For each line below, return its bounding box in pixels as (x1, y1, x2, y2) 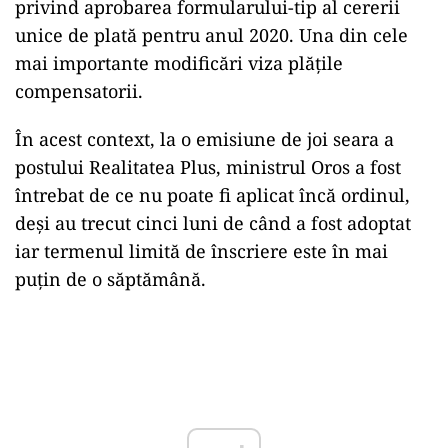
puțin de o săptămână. (15, 266, 206, 291)
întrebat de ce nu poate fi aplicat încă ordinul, (15, 182, 410, 207)
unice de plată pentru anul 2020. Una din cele (15, 22, 408, 47)
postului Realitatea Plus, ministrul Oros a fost (15, 154, 401, 179)
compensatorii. (15, 78, 143, 103)
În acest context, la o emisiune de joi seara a (15, 126, 394, 151)
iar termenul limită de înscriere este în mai (15, 238, 388, 263)
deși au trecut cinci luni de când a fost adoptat (15, 210, 411, 235)
